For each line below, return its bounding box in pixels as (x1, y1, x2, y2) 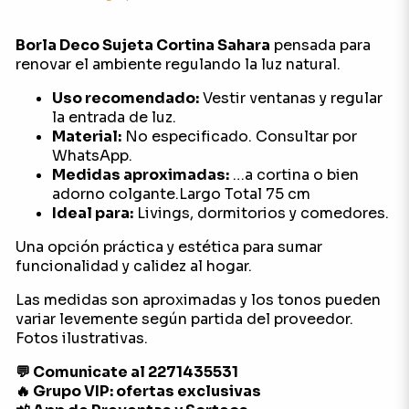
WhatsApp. (51, 146, 132, 165)
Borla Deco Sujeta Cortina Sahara (15, 36, 270, 55)
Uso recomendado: (51, 89, 199, 108)
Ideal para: (51, 204, 133, 223)
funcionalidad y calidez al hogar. (15, 257, 252, 276)
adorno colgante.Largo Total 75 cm (51, 184, 310, 204)
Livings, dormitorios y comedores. (132, 204, 389, 223)
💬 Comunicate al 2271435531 (15, 362, 238, 382)
